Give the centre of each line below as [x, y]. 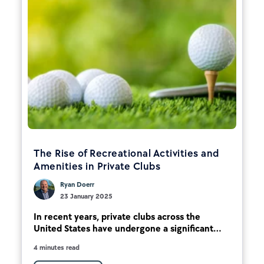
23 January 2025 [86, 196]
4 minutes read [57, 247]
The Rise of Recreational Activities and [126, 153]
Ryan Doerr [77, 184]
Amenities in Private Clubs [97, 166]
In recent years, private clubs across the [117, 216]
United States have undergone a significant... [128, 228]
